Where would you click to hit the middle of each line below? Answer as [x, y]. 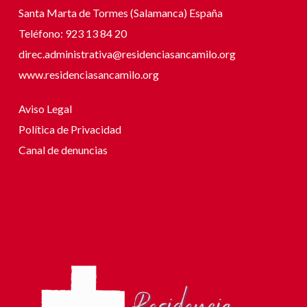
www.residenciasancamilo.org [88, 74]
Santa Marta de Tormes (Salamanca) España [120, 12]
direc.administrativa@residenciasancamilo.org [127, 53]
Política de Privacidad [70, 129]
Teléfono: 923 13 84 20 [72, 33]
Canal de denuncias [63, 149]
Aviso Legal [46, 108]
